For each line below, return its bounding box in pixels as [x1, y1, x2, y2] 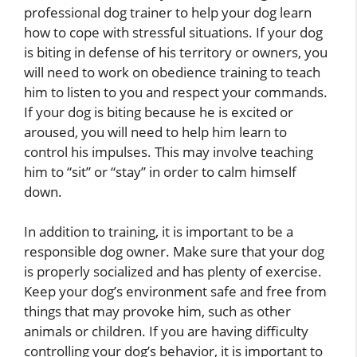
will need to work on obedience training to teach [24, 62, 320, 81]
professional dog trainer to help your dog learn [24, 2, 312, 22]
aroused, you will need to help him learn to [24, 122, 287, 141]
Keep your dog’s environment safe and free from [24, 282, 327, 301]
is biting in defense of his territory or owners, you [24, 42, 328, 61]
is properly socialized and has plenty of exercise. [24, 262, 322, 281]
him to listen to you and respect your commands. [24, 82, 328, 101]
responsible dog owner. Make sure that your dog [24, 242, 324, 261]
